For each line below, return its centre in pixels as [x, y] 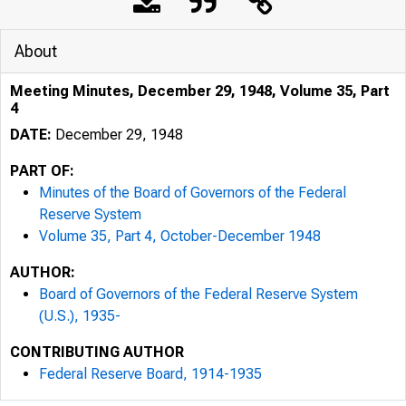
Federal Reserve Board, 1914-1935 [150, 374]
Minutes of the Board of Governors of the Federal [193, 193]
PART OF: [42, 171]
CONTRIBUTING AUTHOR [97, 352]
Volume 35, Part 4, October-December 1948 [180, 236]
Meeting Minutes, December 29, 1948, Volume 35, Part [200, 91]
